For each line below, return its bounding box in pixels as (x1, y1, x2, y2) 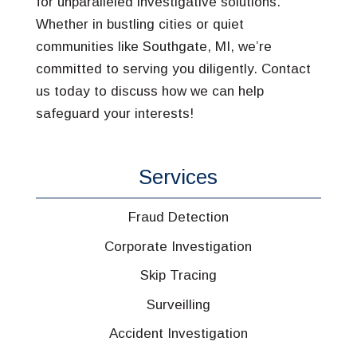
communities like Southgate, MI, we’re (35, 39, 272, 54)
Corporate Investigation (104, 238, 253, 254)
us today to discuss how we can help (35, 84, 264, 99)
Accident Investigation (108, 326, 248, 341)
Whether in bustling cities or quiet (35, 17, 244, 32)
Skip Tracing (139, 268, 217, 283)
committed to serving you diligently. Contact (35, 61, 311, 76)
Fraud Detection (127, 210, 229, 225)
